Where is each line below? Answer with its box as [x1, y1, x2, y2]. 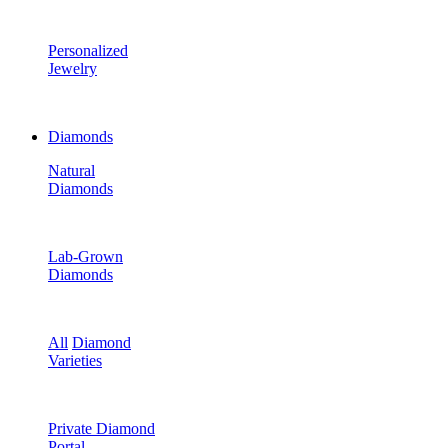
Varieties [48, 352, 102, 369]
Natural [48, 162, 95, 179]
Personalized [48, 42, 128, 59]
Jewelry [48, 60, 97, 77]
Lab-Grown [48, 248, 123, 265]
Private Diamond [48, 420, 155, 437]
